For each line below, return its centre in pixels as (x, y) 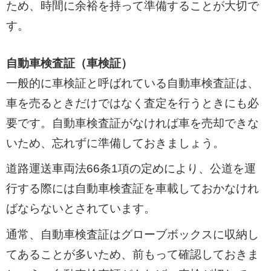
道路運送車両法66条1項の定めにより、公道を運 (131, 169)
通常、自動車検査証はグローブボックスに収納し (132, 234)
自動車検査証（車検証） (69, 63)
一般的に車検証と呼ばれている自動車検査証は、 (132, 83)
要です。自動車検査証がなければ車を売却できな (132, 123)
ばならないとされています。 (80, 209)
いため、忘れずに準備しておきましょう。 (115, 143)
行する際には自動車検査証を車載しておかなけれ (132, 189)
